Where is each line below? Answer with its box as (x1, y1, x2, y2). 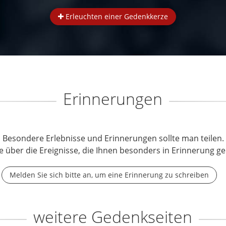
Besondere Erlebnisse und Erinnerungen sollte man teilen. (2, 133, 224, 144)
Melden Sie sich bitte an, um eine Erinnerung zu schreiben (10, 170, 209, 180)
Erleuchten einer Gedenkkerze (64, 12, 168, 21)
